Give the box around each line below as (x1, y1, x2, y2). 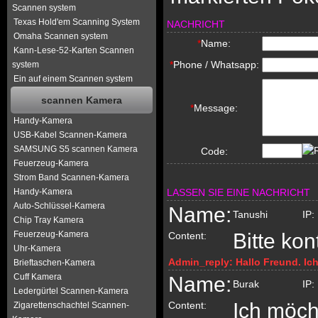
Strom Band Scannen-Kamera (13, 172, 129, 182)
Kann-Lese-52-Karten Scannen (13, 45, 134, 55)
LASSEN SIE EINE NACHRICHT (167, 187, 310, 198)
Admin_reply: (168, 256, 236, 268)
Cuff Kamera (13, 272, 62, 282)
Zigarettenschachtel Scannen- (13, 300, 129, 310)
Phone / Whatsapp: (173, 59, 259, 70)
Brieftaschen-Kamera (13, 258, 95, 268)
